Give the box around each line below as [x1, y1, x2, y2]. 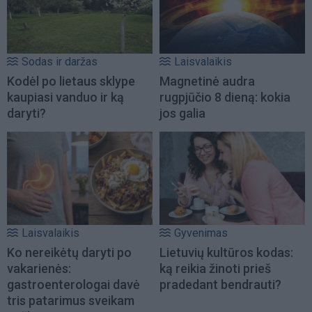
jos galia [159, 105, 205, 120]
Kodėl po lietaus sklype [7, 73, 135, 88]
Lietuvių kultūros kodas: [159, 245, 293, 260]
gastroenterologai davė [7, 277, 140, 292]
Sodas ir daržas [22, 54, 97, 68]
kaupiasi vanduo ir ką [7, 89, 124, 104]
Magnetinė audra [159, 73, 255, 88]
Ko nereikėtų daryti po [7, 245, 132, 260]
